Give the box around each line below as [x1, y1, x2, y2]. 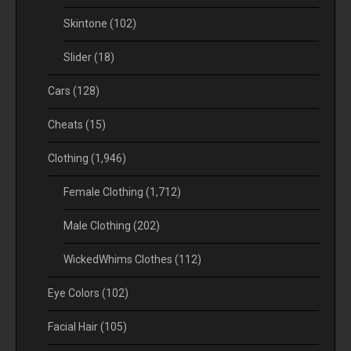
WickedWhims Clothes [63, 252, 175, 266]
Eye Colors [48, 286, 102, 299]
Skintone [63, 16, 110, 30]
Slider [63, 50, 94, 63]
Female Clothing [63, 185, 146, 198]
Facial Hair [48, 320, 100, 333]
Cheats [48, 118, 85, 131]
